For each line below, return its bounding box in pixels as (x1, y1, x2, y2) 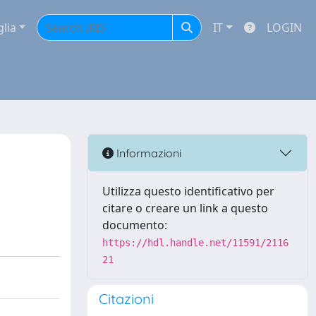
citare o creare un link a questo (102, 200, 268, 216)
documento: (102, 217, 167, 233)
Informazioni (114, 145, 181, 160)
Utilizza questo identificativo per (102, 183, 274, 199)
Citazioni (99, 290, 154, 308)
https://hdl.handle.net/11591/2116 (102, 237, 288, 248)
